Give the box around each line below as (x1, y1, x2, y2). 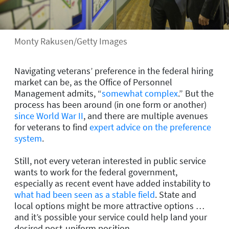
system (14, 132, 42, 144)
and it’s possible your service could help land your (14, 211, 207, 223)
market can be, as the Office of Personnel (14, 76, 172, 88)
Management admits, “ (14, 87, 102, 99)
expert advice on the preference (89, 121, 211, 133)
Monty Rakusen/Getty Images (14, 35, 127, 47)
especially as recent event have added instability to (14, 177, 211, 189)
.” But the (178, 87, 214, 99)
